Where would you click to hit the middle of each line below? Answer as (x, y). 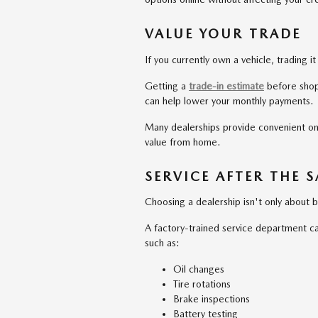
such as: (162, 243)
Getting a (167, 86)
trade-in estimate (226, 86)
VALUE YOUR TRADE (223, 34)
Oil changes (199, 269)
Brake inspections (212, 299)
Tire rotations (202, 284)
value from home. (182, 142)
